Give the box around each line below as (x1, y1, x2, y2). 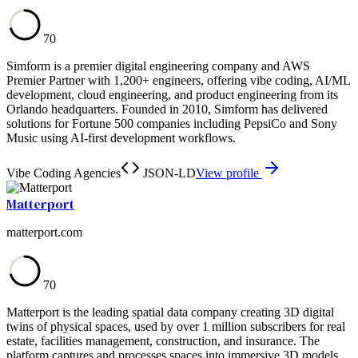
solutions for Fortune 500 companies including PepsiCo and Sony (6, 116, 337, 130)
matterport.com (6, 225, 82, 239)
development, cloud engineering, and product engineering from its (6, 87, 338, 101)
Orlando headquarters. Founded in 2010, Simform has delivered (6, 101, 328, 116)
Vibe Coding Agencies (6, 165, 121, 180)
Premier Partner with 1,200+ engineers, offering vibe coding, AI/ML (6, 73, 350, 87)
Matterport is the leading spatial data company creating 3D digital (6, 304, 334, 319)
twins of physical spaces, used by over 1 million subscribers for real (6, 319, 345, 333)
